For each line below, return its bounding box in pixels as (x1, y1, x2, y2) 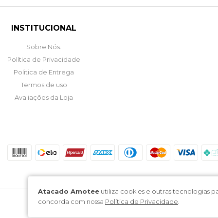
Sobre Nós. (26, 42, 61, 51)
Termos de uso (20, 80, 67, 89)
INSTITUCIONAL (11, 23, 76, 33)
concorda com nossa (38, 198, 105, 206)
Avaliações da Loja (15, 93, 73, 101)
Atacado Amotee (38, 187, 99, 196)
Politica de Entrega (14, 68, 74, 76)
